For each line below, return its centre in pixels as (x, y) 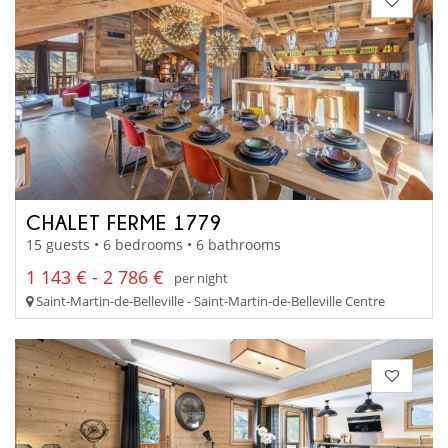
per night (201, 277)
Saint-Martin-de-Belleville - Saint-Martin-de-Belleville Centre (209, 301)
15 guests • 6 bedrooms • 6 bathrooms (153, 245)
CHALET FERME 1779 (124, 221)
